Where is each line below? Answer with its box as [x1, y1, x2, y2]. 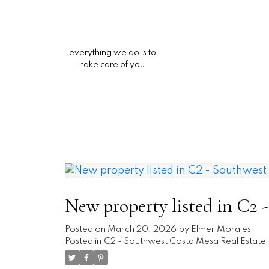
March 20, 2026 [107, 225, 177, 234]
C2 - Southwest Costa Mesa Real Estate [103, 237, 266, 246]
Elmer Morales [190, 225, 251, 234]
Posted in [64, 237, 101, 246]
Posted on [64, 225, 107, 234]
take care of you [80, 61, 145, 69]
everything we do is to [69, 49, 157, 57]
